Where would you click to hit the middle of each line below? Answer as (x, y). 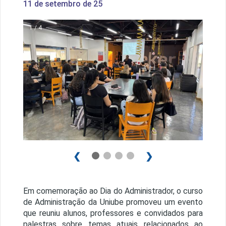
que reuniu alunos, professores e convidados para (113, 213)
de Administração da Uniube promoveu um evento (113, 202)
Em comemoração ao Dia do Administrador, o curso (113, 191)
